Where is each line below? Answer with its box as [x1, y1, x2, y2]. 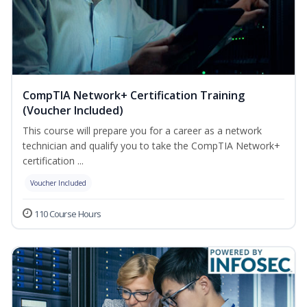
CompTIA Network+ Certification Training [23, 88, 245, 103]
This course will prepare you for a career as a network [23, 124, 262, 138]
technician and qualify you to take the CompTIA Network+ [23, 139, 280, 153]
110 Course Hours [34, 208, 101, 221]
